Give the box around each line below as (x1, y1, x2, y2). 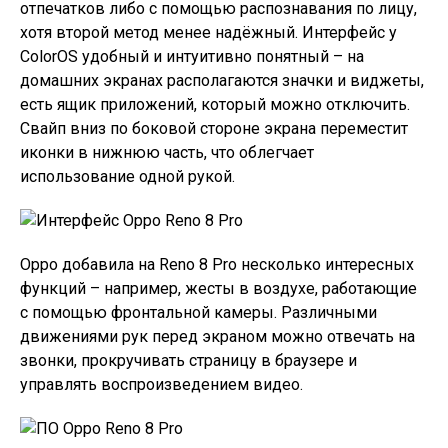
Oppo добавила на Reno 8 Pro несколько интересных (20, 254, 414, 274)
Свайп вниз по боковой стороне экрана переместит (20, 118, 408, 138)
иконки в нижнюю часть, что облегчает (20, 142, 314, 162)
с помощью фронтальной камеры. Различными (20, 302, 377, 322)
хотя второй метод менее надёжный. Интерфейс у (20, 22, 397, 42)
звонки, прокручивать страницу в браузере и (20, 350, 357, 370)
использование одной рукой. (20, 166, 235, 186)
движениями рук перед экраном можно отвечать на (20, 326, 415, 346)
